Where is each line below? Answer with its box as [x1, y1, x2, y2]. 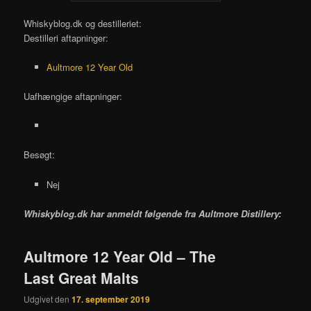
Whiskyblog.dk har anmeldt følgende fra [24, 206, 199, 220]
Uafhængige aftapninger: [24, 90, 123, 103]
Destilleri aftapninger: [24, 31, 109, 44]
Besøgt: [24, 148, 56, 162]
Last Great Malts [24, 267, 140, 288]
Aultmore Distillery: [199, 206, 282, 220]
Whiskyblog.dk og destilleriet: [24, 16, 142, 30]
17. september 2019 [72, 293, 151, 306]
